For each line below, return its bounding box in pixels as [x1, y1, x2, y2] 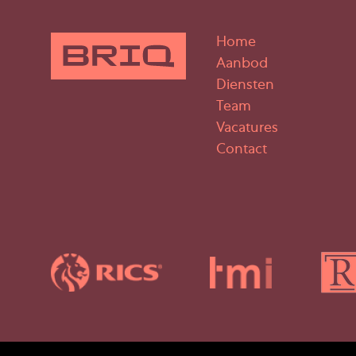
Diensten [216, 79, 274, 94]
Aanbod [216, 57, 268, 72]
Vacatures [216, 122, 278, 137]
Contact [216, 143, 267, 158]
